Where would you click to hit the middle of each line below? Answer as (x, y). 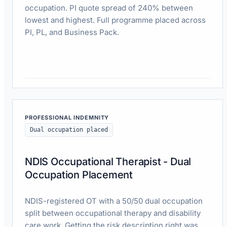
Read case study (53, 94)
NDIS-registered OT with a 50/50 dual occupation (114, 201)
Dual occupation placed (69, 129)
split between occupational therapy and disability (113, 213)
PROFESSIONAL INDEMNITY (67, 117)
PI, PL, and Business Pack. (72, 32)
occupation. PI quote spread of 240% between (109, 8)
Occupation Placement (79, 175)
